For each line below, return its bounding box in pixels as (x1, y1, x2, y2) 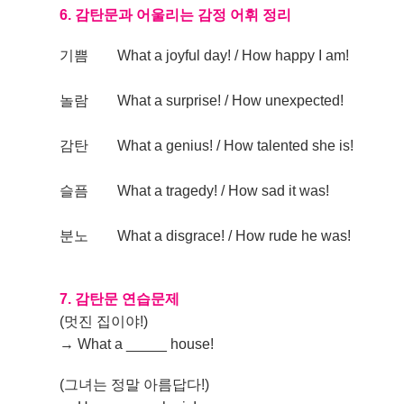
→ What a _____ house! (60, 336, 215, 352)
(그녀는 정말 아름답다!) (60, 377, 210, 392)
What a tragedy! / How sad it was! (117, 183, 330, 198)
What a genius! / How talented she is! (117, 138, 354, 153)
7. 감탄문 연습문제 (60, 291, 180, 307)
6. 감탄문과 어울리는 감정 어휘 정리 (60, 7, 292, 23)
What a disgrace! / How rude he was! (117, 228, 352, 243)
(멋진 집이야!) (60, 314, 149, 329)
